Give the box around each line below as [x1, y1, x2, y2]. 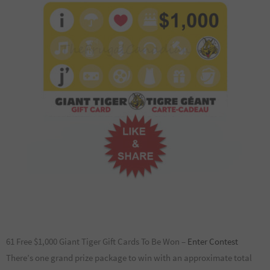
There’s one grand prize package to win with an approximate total [6, 252, 252, 264]
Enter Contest [187, 236, 238, 248]
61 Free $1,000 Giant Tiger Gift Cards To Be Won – [6, 236, 187, 248]
